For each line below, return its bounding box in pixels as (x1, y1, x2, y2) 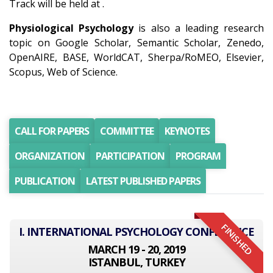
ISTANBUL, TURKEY (88, 255, 185, 269)
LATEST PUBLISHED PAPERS (86, 174, 200, 188)
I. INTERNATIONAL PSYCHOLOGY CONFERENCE (19, 224, 254, 239)
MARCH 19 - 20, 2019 (88, 242, 185, 257)
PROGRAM (175, 149, 221, 163)
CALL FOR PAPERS (15, 124, 89, 138)
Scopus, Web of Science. (9, 65, 118, 79)
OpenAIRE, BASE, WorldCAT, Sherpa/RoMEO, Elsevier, (9, 51, 264, 64)
